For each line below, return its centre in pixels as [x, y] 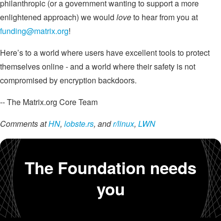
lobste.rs [79, 124]
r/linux [124, 124]
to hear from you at [165, 17]
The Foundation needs [110, 168]
